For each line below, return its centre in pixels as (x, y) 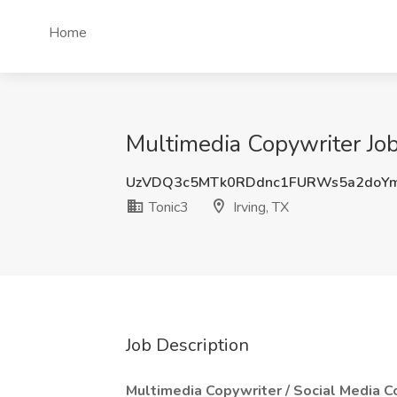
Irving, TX (259, 207)
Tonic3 (167, 207)
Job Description (187, 345)
